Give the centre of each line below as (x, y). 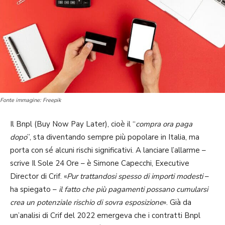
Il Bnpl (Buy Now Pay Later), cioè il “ (73, 124)
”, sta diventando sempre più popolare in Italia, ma (113, 137)
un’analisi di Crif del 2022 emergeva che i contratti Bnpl (105, 215)
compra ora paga (164, 124)
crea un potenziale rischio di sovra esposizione (87, 202)
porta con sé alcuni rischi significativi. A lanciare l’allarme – (108, 150)
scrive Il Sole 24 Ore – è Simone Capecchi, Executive (100, 163)
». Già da (177, 202)
